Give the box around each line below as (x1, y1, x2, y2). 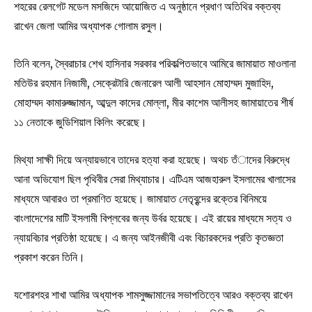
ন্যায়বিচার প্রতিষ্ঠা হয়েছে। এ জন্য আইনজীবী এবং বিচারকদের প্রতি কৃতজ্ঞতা (14, 230, 283, 244)
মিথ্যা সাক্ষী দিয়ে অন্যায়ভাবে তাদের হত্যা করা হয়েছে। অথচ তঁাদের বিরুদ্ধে (14, 152, 290, 166)
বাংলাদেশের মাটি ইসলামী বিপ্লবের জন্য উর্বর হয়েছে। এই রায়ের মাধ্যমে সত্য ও (14, 210, 292, 225)
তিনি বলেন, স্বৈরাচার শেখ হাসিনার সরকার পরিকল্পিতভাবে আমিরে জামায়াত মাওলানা (14, 56, 296, 70)
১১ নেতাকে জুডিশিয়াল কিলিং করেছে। (14, 114, 147, 129)
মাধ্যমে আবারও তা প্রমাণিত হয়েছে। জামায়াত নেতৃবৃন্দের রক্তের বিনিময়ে (14, 191, 267, 205)
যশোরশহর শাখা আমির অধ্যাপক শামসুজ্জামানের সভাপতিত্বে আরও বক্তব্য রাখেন (14, 287, 292, 302)
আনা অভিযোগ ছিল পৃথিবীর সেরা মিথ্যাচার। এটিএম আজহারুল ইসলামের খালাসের (14, 171, 295, 186)
